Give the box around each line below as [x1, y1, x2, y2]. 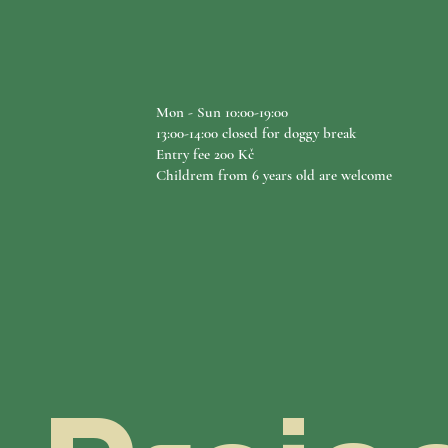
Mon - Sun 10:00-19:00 [156, 103, 288, 121]
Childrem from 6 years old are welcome [156, 166, 392, 184]
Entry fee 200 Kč [156, 145, 254, 163]
